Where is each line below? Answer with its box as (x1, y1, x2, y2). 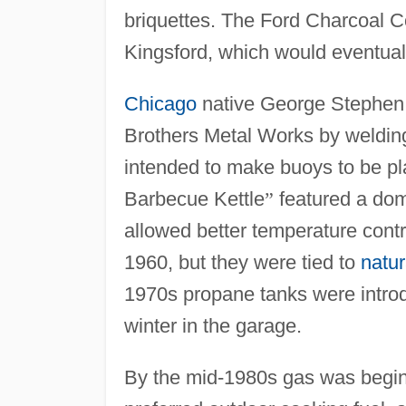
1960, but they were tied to (123, 250, 361, 274)
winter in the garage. (123, 314, 302, 337)
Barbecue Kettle (123, 187, 265, 210)
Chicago (123, 92, 197, 115)
